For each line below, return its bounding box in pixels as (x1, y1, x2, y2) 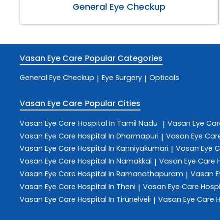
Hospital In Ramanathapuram (78, 168, 183, 179)
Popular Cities (85, 98, 141, 110)
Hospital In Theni (78, 181, 136, 192)
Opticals (149, 73, 179, 83)
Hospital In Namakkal (78, 156, 152, 166)
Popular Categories (85, 52, 163, 64)
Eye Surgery (102, 73, 142, 83)
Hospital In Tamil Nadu (78, 118, 158, 128)
